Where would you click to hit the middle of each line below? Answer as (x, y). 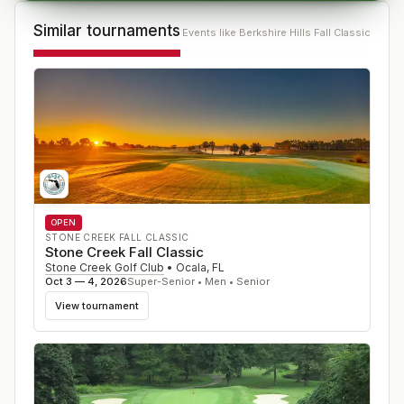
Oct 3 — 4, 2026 (86, 281)
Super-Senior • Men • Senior (198, 281)
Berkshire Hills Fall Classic (305, 32)
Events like (211, 32)
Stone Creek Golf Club (105, 267)
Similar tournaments (107, 31)
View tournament (97, 305)
